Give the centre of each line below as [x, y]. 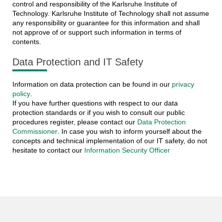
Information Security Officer [127, 150]
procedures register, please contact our [75, 122]
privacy [183, 84]
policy [21, 94]
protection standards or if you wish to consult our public [98, 113]
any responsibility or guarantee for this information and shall [106, 23]
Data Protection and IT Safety [78, 62]
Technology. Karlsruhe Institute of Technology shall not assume [111, 14]
